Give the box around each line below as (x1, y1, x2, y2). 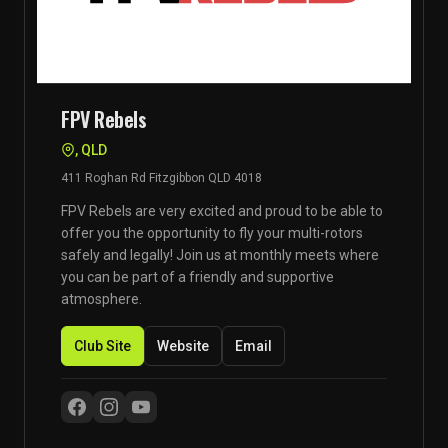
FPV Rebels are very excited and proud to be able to (61, 203, 383, 219)
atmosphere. (61, 291, 142, 307)
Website (157, 338, 209, 354)
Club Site (74, 338, 131, 354)
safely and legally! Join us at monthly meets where (61, 247, 379, 263)
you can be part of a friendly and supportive (61, 269, 334, 285)
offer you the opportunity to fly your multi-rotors (61, 225, 363, 241)
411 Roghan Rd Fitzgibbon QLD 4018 (61, 171, 262, 185)
